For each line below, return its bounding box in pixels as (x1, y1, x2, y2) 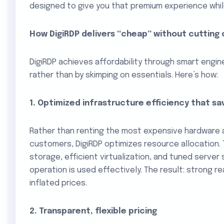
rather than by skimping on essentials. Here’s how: (29, 71, 218, 79)
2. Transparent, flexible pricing (29, 207, 157, 215)
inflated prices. (29, 179, 87, 187)
